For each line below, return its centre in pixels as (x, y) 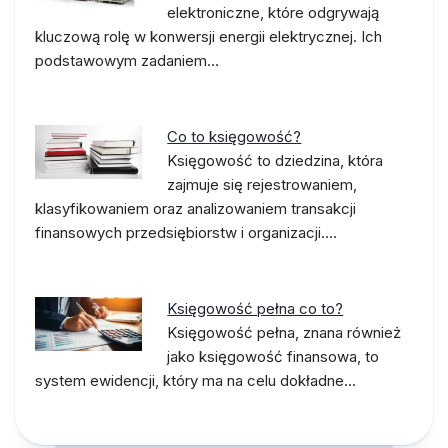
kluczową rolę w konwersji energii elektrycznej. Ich (208, 36)
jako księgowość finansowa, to (273, 356)
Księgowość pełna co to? (255, 308)
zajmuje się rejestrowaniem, (262, 184)
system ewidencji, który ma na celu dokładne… (195, 380)
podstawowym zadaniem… (127, 60)
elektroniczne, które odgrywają (273, 12)
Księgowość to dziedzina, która (275, 160)
